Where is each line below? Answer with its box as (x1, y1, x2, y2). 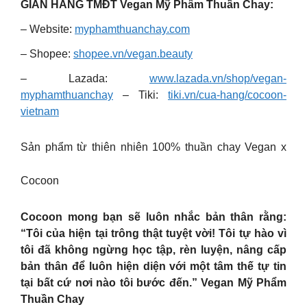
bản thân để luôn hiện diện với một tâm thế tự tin (21, 260, 286, 272)
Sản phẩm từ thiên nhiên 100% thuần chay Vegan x (21, 141, 286, 153)
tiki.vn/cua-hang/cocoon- (168, 89, 286, 101)
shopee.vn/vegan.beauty (73, 48, 193, 60)
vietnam (21, 106, 59, 117)
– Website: (21, 23, 75, 35)
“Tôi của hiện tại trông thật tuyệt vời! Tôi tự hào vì (21, 228, 286, 239)
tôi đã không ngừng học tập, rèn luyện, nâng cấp (21, 244, 286, 256)
